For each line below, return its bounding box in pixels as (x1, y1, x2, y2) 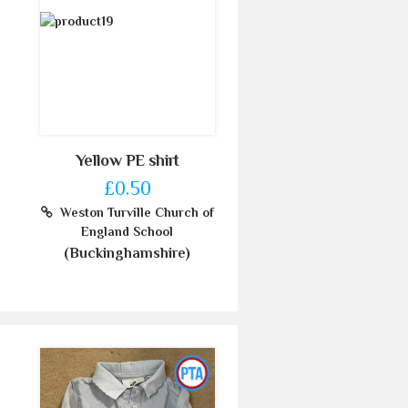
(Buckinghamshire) (64, 245, 191, 262)
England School (81, 224, 174, 240)
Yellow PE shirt (75, 151, 179, 170)
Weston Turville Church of (52, 205, 214, 220)
